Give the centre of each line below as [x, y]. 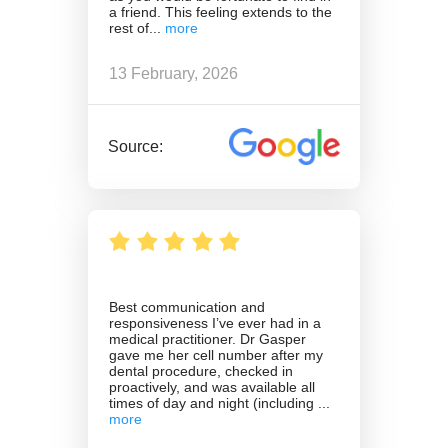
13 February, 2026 [173, 73]
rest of [129, 28]
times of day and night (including [213, 402]
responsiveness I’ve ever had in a [215, 322]
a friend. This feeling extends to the [220, 12]
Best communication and [187, 306]
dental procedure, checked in [201, 370]
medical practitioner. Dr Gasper [207, 338]
